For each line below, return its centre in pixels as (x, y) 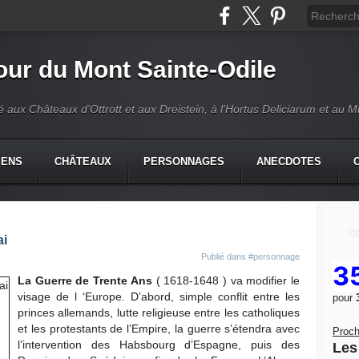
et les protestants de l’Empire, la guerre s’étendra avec (159, 329)
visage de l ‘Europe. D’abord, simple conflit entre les (159, 296)
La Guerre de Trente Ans (85, 280)
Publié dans (225, 256)
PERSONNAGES (184, 161)
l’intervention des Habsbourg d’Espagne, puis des (159, 345)
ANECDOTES (289, 161)
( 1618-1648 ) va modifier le (226, 280)
